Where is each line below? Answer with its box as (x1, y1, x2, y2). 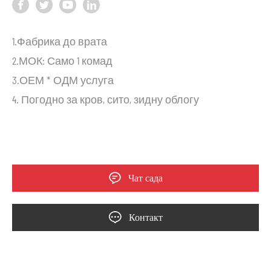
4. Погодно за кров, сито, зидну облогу (12, 92, 199, 106)
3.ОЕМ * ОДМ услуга (12, 73, 114, 87)
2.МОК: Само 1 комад (12, 53, 113, 67)
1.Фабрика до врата (12, 34, 107, 48)
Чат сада (128, 172, 163, 183)
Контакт (128, 212, 163, 223)
